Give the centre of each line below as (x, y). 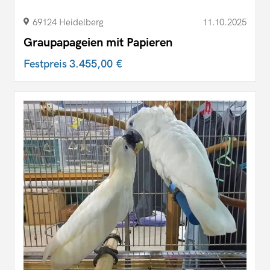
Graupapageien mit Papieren (98, 42)
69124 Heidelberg (68, 22)
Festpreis (46, 64)
